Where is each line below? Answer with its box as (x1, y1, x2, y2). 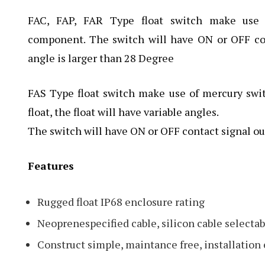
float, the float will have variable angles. (28, 105, 219, 119)
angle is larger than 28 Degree (28, 51, 174, 65)
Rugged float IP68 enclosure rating (37, 195, 205, 209)
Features (28, 159, 74, 173)
